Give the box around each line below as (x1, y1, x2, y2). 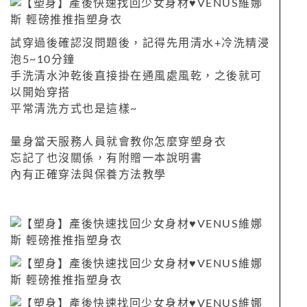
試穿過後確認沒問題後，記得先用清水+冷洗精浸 (10, 37, 269, 49)
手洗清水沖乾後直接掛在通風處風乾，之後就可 (10, 70, 262, 82)
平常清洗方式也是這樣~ (10, 103, 138, 114)
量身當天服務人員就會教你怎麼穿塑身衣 (10, 136, 226, 147)
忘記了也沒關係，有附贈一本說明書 (10, 152, 202, 164)
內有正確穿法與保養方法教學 (10, 169, 167, 180)
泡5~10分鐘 (10, 53, 75, 65)
